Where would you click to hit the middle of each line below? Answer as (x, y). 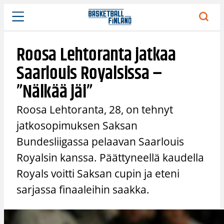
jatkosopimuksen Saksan (77, 125)
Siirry (12, 9)
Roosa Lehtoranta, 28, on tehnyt (95, 109)
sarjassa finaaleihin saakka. (83, 189)
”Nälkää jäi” (54, 92)
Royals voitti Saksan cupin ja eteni (98, 173)
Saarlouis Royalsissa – (90, 73)
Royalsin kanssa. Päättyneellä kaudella (110, 157)
